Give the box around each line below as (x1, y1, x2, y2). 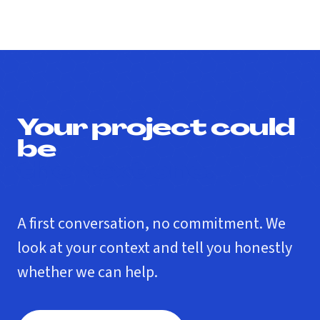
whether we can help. (17, 261, 158, 284)
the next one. (17, 161, 214, 184)
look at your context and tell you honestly (17, 236, 292, 259)
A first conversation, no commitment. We (17, 212, 286, 235)
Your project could (17, 118, 295, 141)
